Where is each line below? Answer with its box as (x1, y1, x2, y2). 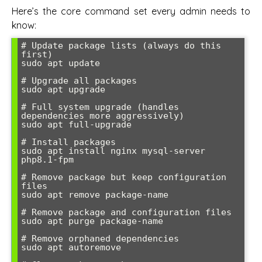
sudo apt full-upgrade (21, 119, 132, 130)
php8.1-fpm (21, 154, 74, 165)
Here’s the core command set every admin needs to (12, 5, 250, 17)
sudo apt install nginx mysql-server (21, 145, 205, 156)
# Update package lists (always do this (21, 40, 221, 51)
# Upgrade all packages (21, 75, 137, 86)
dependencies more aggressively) (21, 110, 184, 121)
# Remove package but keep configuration (21, 171, 226, 182)
